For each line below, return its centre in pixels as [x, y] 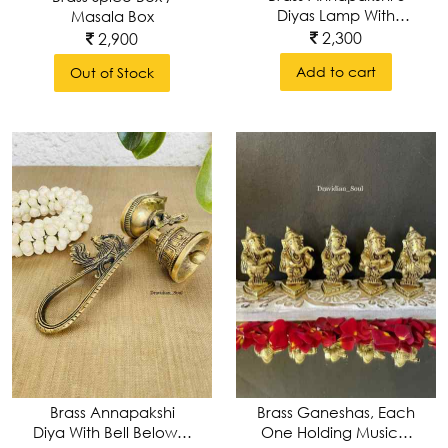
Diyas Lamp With [336, 15]
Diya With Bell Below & [112, 431]
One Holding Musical [336, 432]
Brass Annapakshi [112, 411]
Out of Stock [112, 72]
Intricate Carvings [336, 35]
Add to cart [336, 72]
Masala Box [112, 15]
